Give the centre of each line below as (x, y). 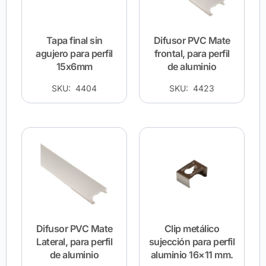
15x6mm (74, 67)
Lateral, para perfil (74, 242)
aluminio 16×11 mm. (192, 255)
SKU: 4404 (74, 88)
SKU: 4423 (192, 88)
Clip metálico (192, 229)
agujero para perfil (74, 54)
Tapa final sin (74, 41)
